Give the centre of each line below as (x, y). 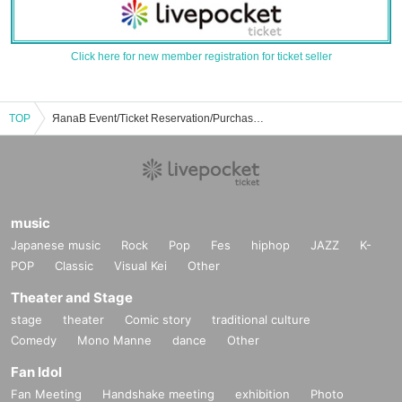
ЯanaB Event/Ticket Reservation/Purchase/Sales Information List (258, 119)
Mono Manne (114, 341)
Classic (74, 266)
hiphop (271, 245)
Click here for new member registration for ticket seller (201, 57)
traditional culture (261, 320)
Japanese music (56, 245)
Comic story (158, 320)
